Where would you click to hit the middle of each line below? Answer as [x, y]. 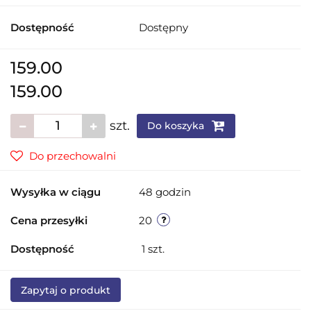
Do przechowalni [73, 155]
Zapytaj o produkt [66, 290]
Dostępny [163, 27]
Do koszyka [177, 125]
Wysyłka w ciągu [56, 192]
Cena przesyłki [49, 220]
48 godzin [165, 192]
